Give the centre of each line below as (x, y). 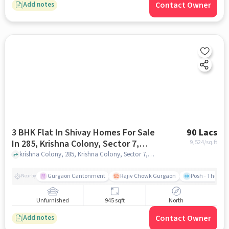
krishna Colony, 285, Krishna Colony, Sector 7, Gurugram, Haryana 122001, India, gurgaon (151, 155)
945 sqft (114, 201)
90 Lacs (202, 132)
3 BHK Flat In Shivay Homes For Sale (83, 132)
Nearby (28, 176)
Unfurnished (53, 201)
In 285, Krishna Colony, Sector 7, (75, 144)
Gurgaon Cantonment (76, 176)
